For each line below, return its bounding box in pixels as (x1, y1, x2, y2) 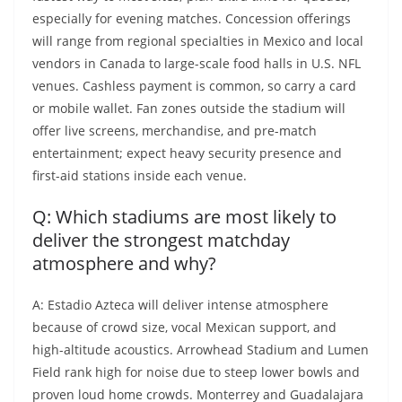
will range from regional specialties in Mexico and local (32, 32, 363, 50)
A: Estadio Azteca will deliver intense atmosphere (32, 296, 328, 314)
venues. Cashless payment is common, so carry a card (32, 77, 356, 95)
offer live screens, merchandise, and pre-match (32, 122, 317, 140)
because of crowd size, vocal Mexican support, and (32, 319, 336, 336)
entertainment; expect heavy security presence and (32, 144, 342, 162)
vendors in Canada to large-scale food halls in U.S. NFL (32, 55, 361, 73)
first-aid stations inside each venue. (32, 167, 247, 185)
